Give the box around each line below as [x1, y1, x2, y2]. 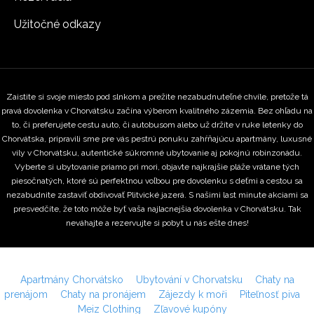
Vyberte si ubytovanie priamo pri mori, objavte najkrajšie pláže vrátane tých [15, 162, 299, 172]
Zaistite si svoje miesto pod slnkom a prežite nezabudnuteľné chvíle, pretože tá [6, 92, 308, 102]
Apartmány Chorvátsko [20, 274, 123, 285]
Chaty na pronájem [60, 289, 146, 300]
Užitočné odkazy [14, 18, 101, 31]
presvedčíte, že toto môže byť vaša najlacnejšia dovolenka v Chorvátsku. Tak [13, 204, 301, 214]
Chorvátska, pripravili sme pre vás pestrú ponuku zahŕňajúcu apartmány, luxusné [2, 134, 312, 144]
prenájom [4, 289, 48, 300]
